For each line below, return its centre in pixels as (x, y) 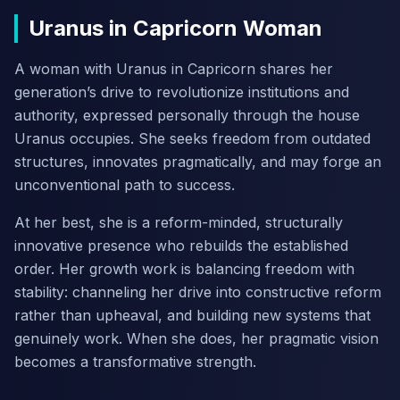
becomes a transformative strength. (135, 362)
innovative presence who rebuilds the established (181, 246)
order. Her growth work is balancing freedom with (184, 269)
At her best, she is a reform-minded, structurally (179, 222)
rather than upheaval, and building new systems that (192, 315)
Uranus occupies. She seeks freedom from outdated (192, 138)
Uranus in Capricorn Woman (175, 28)
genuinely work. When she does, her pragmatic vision (196, 338)
